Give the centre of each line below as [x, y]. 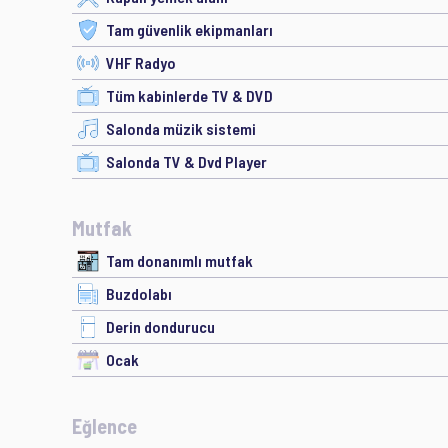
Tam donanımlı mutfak [179, 260]
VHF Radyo [141, 62]
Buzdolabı [139, 293]
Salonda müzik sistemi [181, 128]
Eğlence [104, 426]
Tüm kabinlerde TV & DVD [189, 95]
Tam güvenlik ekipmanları [189, 29]
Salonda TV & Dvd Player [186, 161]
